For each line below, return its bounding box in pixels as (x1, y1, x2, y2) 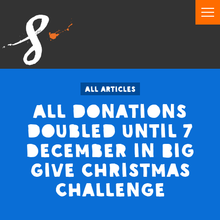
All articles (84, 84, 136, 94)
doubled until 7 (27, 118, 193, 143)
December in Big (26, 138, 194, 163)
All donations (33, 99, 187, 124)
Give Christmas (29, 158, 191, 183)
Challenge (55, 177, 165, 202)
